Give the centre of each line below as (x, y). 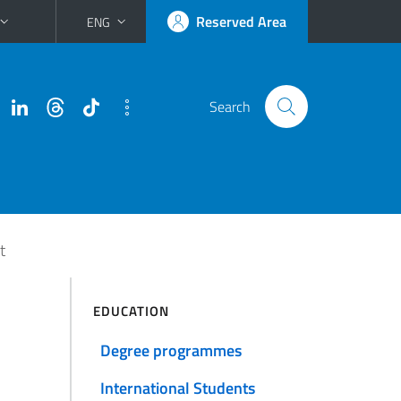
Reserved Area (241, 21)
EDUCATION (131, 311)
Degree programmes (171, 351)
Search (230, 106)
